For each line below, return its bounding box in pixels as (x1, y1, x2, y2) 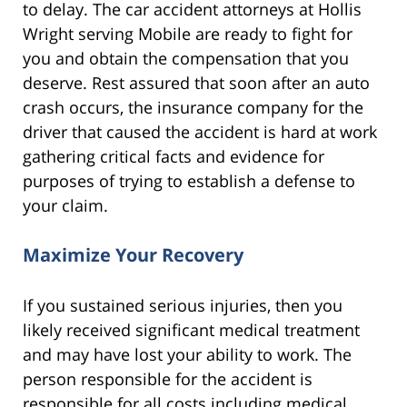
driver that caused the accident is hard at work (23, 120, 377, 143)
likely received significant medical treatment (23, 319, 360, 342)
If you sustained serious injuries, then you (23, 294, 342, 317)
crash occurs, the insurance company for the (23, 95, 363, 118)
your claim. (23, 194, 108, 216)
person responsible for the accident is (23, 368, 313, 391)
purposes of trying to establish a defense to (23, 169, 355, 192)
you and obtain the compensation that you (23, 46, 349, 69)
